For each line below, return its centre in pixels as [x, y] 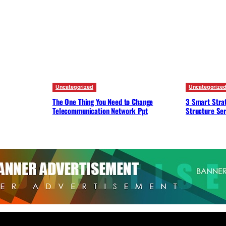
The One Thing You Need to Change [103, 101]
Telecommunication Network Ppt [100, 110]
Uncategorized [74, 87]
